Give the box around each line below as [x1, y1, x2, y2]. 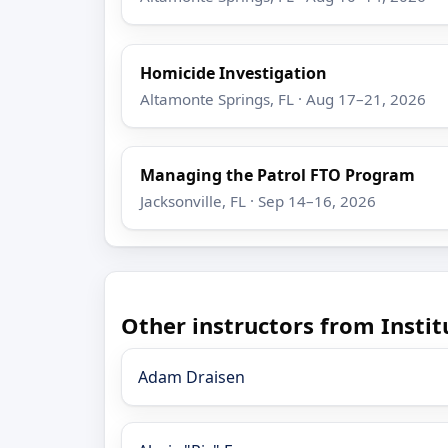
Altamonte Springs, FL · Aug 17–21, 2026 [140, 88, 427, 109]
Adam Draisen [138, 365, 245, 388]
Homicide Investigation [140, 61, 328, 84]
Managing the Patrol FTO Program [140, 164, 416, 187]
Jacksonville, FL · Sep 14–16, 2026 [140, 191, 377, 212]
